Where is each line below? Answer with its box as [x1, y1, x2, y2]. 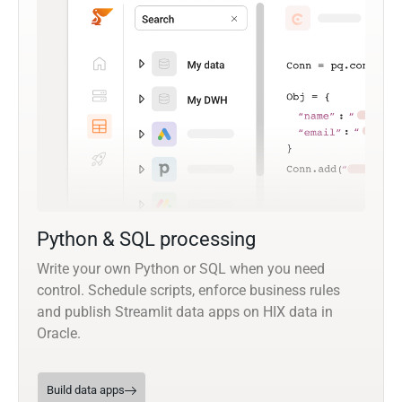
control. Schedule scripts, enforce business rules [37, 282, 340, 300]
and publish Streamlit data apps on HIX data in [37, 303, 333, 321]
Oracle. [37, 325, 81, 343]
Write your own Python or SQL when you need [37, 260, 325, 278]
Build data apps [47, 383, 125, 398]
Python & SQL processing [37, 228, 256, 251]
